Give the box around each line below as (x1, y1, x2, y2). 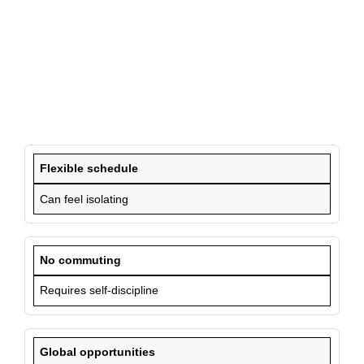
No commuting (40, 253, 122, 267)
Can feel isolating (40, 192, 129, 206)
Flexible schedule (40, 162, 139, 175)
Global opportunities (40, 344, 156, 358)
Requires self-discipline (40, 284, 159, 297)
